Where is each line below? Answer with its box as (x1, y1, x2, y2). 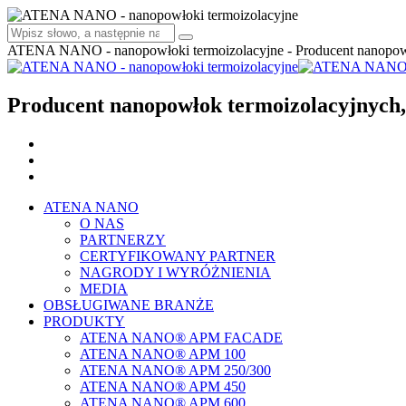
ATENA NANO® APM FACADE (80, 329, 283, 345)
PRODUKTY (43, 313, 125, 329)
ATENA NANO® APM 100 (80, 345, 246, 362)
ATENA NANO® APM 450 (80, 378, 246, 394)
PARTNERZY (80, 231, 166, 247)
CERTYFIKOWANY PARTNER (80, 247, 275, 264)
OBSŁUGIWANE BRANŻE (43, 296, 214, 313)
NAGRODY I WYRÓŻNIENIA (80, 264, 271, 280)
